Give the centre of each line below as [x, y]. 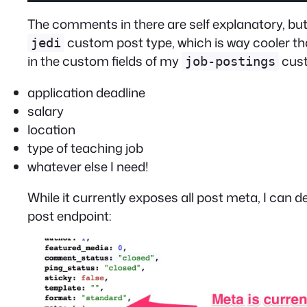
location [51, 129]
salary [46, 111]
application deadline [86, 92]
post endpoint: [70, 216]
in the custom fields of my [105, 61]
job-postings [230, 62]
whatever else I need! [88, 166]
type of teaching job [85, 148]
